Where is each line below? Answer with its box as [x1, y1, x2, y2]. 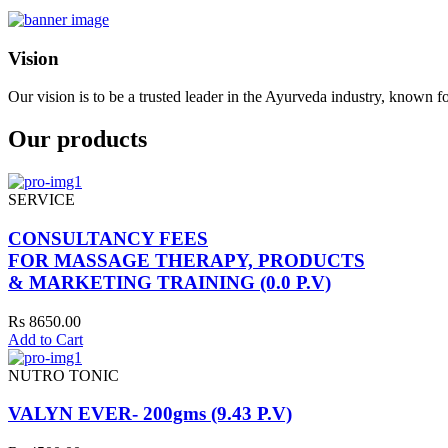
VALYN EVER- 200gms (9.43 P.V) [8, 403, 292, 425]
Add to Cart [8, 330, 83, 348]
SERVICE [8, 191, 75, 209]
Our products [8, 126, 147, 153]
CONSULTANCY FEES [8, 227, 208, 249]
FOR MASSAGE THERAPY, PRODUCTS [8, 249, 365, 271]
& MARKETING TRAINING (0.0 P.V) [8, 271, 331, 293]
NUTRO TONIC [8, 366, 119, 384]
